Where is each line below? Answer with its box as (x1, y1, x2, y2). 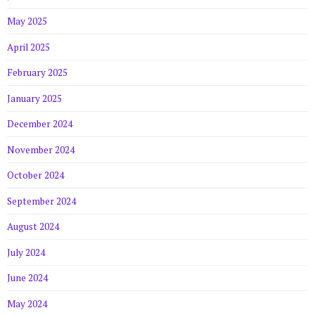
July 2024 (7, 245, 45, 259)
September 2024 (7, 194, 76, 207)
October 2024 (7, 169, 64, 182)
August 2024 (7, 220, 59, 233)
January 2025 (7, 91, 62, 105)
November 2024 (7, 143, 75, 156)
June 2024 (7, 271, 48, 285)
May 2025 (7, 15, 47, 28)
